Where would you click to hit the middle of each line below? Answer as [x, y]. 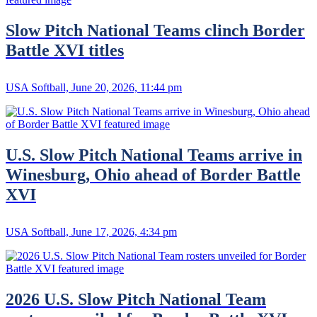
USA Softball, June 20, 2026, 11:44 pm [94, 88]
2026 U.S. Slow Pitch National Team [136, 299]
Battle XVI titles [65, 51]
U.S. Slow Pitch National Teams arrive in [154, 155]
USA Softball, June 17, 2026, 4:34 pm [91, 231]
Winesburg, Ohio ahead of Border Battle [153, 174]
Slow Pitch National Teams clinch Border [155, 31]
